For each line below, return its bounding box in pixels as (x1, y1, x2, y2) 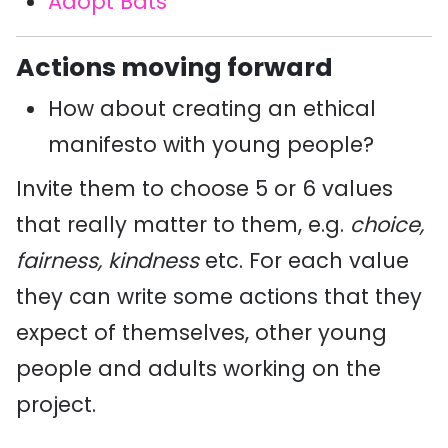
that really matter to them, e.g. (16, 210, 350, 239)
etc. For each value (199, 246, 409, 275)
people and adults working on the (16, 354, 381, 383)
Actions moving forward (16, 50, 333, 85)
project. (16, 390, 96, 419)
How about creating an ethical (48, 94, 376, 123)
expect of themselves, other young (16, 318, 387, 347)
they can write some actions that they (16, 282, 422, 311)
